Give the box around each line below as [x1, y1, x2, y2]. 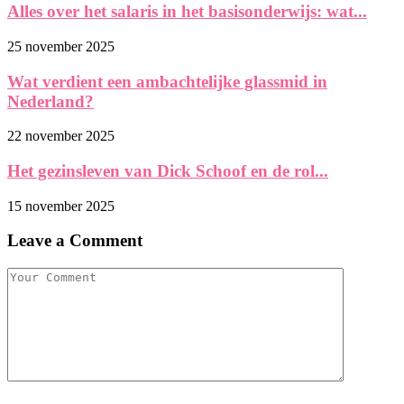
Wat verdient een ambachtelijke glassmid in [7, 71, 327, 91]
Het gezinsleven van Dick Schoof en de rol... [7, 161, 328, 181]
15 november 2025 [7, 197, 115, 214]
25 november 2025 [7, 38, 115, 54]
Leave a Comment [7, 231, 142, 251]
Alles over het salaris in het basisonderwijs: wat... [7, 2, 367, 22]
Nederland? [7, 91, 94, 111]
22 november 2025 [7, 128, 115, 144]
